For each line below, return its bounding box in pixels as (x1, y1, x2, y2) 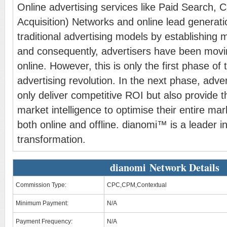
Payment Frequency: (16, 218, 72, 225)
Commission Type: (16, 181, 66, 188)
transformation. (17, 134, 86, 145)
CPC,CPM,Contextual (107, 181, 167, 188)
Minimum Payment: (16, 200, 68, 207)
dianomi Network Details (110, 160, 219, 175)
